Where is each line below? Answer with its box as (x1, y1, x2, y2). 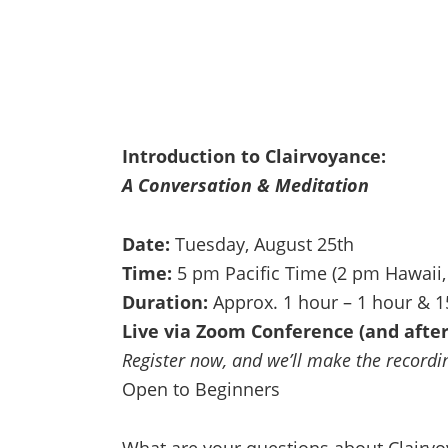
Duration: (122, 290, 208, 314)
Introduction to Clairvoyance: (122, 144, 386, 168)
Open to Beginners (122, 377, 280, 401)
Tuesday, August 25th (170, 232, 354, 256)
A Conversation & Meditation (122, 173, 369, 197)
